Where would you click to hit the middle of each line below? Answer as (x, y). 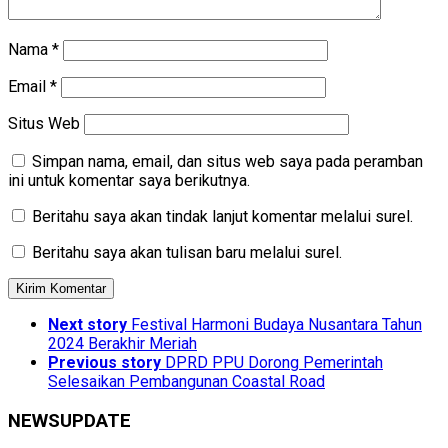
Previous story (104, 363)
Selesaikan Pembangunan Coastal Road (186, 382)
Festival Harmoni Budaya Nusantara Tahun (276, 325)
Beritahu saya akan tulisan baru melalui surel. (187, 253)
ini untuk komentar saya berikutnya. (129, 181)
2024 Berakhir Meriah (122, 344)
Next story (87, 325)
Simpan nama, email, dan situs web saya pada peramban (227, 162)
